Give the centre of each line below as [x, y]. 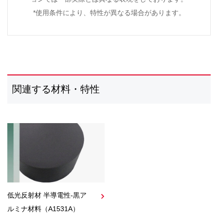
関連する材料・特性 [56, 89]
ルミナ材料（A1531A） [43, 209]
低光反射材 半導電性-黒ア [47, 195]
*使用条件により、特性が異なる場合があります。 [109, 13]
